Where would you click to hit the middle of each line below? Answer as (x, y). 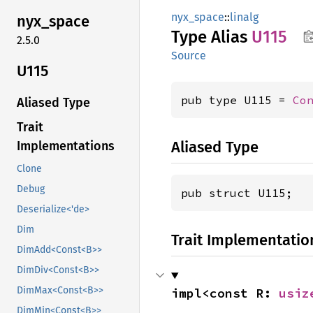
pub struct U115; (237, 193)
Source (189, 56)
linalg (244, 17)
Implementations (66, 146)
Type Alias (211, 37)
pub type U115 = (237, 100)
